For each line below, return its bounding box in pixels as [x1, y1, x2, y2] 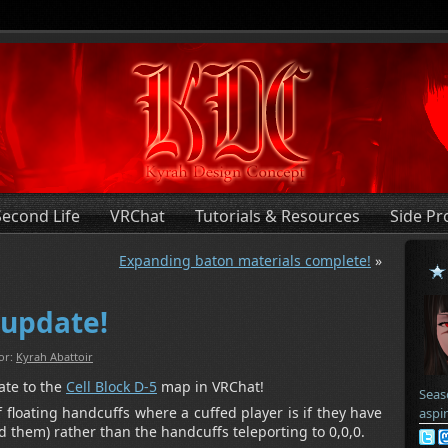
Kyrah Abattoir [16, 349, 93, 365]
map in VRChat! [157, 377, 264, 397]
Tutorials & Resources [195, 205, 360, 227]
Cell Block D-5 [66, 377, 157, 397]
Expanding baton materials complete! [119, 251, 371, 270]
